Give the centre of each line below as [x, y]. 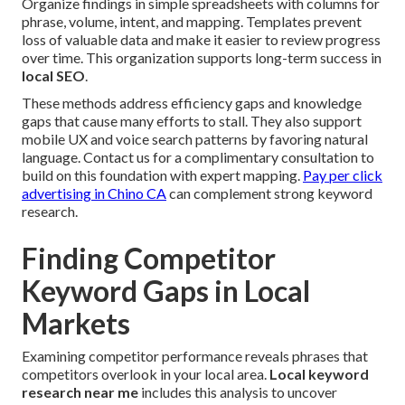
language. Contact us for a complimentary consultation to [198, 157]
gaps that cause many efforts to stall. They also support [192, 121]
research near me [80, 392]
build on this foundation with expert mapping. [162, 175]
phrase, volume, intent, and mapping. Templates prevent [192, 22]
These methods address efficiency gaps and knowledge [192, 103]
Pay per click [343, 175]
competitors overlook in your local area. [146, 374]
